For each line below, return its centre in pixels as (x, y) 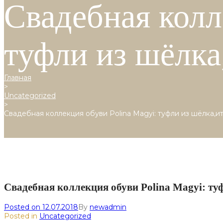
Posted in (22, 216)
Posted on (23, 207)
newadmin (108, 207)
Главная (18, 78)
